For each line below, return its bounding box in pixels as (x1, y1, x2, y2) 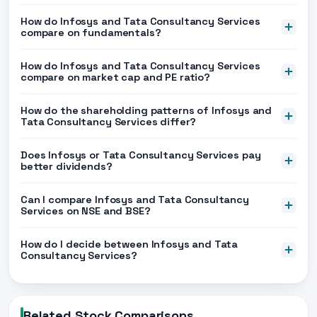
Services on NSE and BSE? (21, 204, 151, 217)
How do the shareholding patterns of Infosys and (21, 104, 272, 117)
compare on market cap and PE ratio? (21, 71, 210, 83)
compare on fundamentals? (21, 26, 161, 39)
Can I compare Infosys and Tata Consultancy (21, 193, 249, 206)
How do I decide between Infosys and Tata (21, 238, 238, 250)
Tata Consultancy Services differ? (21, 115, 197, 128)
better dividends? (21, 160, 113, 173)
